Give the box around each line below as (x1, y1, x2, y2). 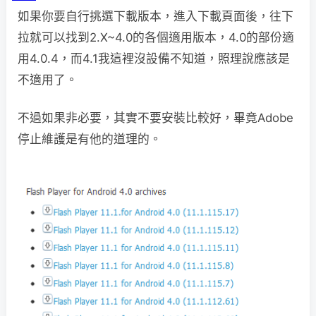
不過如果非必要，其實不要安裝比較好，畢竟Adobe (18, 111, 293, 125)
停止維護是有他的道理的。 (18, 132, 162, 146)
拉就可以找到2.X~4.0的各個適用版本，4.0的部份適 (18, 30, 294, 44)
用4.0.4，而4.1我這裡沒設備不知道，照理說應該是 (18, 51, 290, 66)
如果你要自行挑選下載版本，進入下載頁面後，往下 (18, 9, 293, 23)
